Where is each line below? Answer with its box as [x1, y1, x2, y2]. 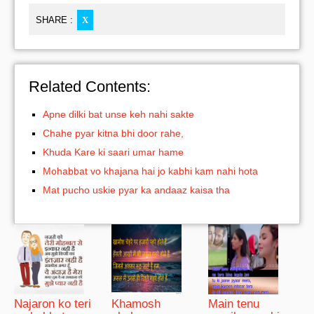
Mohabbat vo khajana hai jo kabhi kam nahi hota [43, 165, 258, 177]
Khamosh [111, 296, 161, 310]
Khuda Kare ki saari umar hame [43, 146, 184, 158]
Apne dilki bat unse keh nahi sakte [43, 108, 194, 120]
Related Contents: [29, 77, 151, 95]
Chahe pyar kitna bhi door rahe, [43, 127, 184, 139]
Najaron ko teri [14, 296, 91, 310]
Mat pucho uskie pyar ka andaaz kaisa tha [43, 184, 230, 196]
